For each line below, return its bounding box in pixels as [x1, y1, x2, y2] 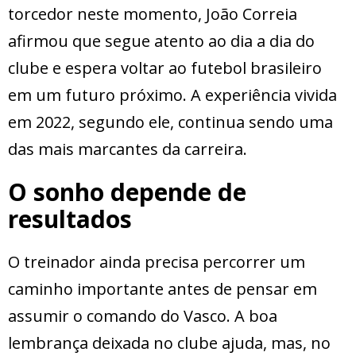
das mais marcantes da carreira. [8, 138, 247, 161]
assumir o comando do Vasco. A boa [8, 305, 277, 327]
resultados [8, 203, 132, 236]
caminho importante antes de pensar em [8, 278, 317, 300]
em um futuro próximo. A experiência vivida [8, 84, 337, 106]
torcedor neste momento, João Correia [8, 3, 297, 25]
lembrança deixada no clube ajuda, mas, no [8, 332, 331, 354]
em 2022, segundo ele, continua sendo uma [8, 111, 333, 133]
